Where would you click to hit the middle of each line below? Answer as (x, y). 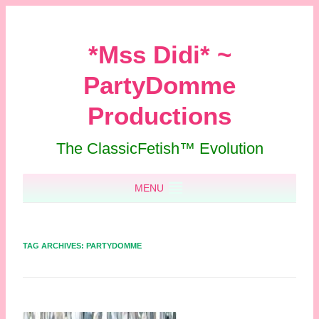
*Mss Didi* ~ (159, 55)
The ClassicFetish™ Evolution (159, 149)
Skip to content (193, 179)
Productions (159, 116)
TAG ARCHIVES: (54, 246)
